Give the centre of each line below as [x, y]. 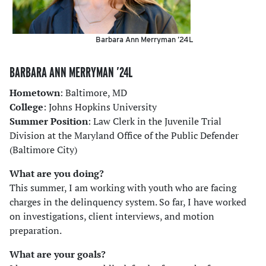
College [26, 107]
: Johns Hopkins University [100, 107]
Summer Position [49, 121]
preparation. [36, 231]
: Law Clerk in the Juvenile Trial [155, 121]
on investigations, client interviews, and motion [112, 216]
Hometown [35, 93]
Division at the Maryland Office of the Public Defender [124, 136]
